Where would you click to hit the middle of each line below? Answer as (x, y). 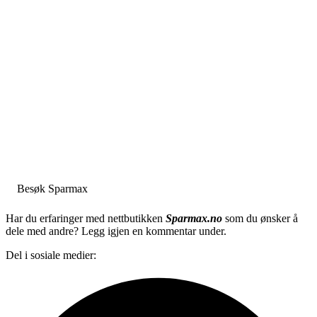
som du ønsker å (260, 218)
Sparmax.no (194, 218)
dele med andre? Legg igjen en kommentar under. (116, 231)
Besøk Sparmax (52, 188)
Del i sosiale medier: (51, 255)
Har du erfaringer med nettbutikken (86, 218)
